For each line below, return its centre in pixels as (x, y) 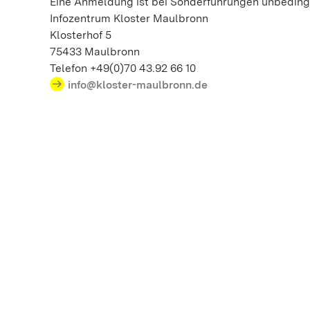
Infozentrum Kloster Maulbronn (142, 18)
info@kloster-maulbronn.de (138, 85)
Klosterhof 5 (82, 35)
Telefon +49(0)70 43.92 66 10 (123, 68)
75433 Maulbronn (95, 52)
